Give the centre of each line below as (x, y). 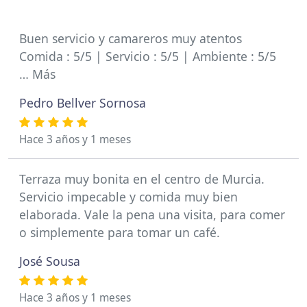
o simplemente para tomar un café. (120, 232)
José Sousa (50, 261)
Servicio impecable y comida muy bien (128, 197)
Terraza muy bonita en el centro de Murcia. (142, 179)
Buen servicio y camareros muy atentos (131, 38)
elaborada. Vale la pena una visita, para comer (152, 214)
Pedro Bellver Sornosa (83, 103)
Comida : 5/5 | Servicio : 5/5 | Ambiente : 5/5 (148, 56)
